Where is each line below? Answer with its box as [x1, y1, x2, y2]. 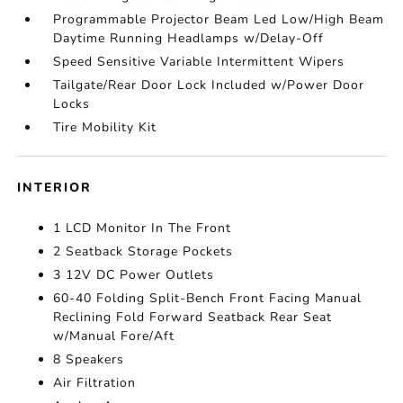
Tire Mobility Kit [53, 119, 157, 137]
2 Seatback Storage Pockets [53, 243, 234, 261]
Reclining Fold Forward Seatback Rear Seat [53, 309, 333, 327]
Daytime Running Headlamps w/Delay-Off [53, 30, 325, 48]
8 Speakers [53, 351, 125, 369]
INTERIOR [17, 179, 93, 197]
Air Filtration [53, 374, 137, 392]
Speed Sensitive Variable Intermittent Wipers [53, 53, 345, 71]
